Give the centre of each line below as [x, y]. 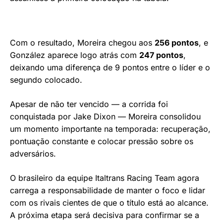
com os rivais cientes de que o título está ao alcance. [109, 203]
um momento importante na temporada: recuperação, [110, 129]
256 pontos [177, 43]
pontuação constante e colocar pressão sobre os [102, 141]
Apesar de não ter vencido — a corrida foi [89, 104]
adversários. [33, 154]
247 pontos [161, 55]
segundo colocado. [46, 80]
